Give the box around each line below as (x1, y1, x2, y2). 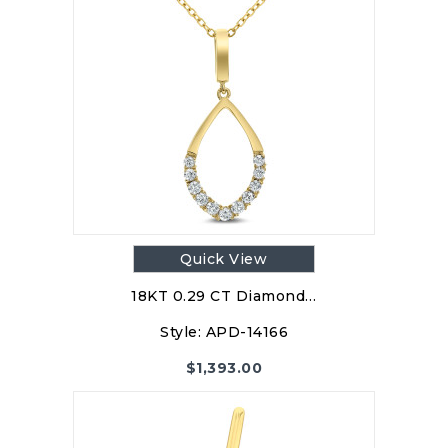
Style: (160, 323, 201, 342)
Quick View (180, 250, 268, 269)
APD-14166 (205, 323, 288, 342)
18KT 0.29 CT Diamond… (131, 287, 317, 306)
